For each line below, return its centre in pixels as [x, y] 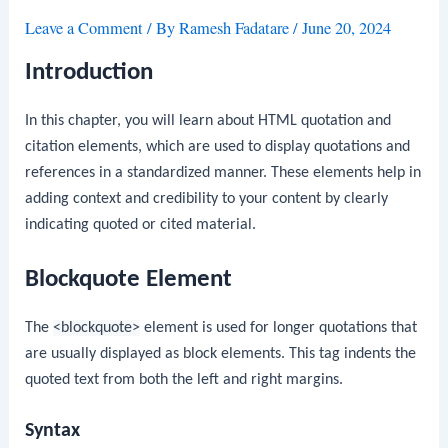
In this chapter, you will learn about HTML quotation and [208, 120]
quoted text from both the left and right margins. [184, 379]
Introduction [89, 72]
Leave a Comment [84, 28]
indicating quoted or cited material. [141, 224]
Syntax [53, 431]
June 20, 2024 [347, 28]
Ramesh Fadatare [236, 28]
